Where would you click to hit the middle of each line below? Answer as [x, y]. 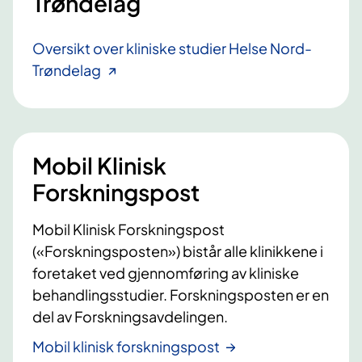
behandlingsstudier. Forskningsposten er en [181, 295]
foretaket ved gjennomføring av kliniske [166, 273]
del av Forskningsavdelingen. [130, 317]
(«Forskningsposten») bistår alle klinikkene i [178, 251]
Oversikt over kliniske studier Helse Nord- [172, 48]
